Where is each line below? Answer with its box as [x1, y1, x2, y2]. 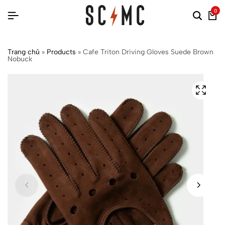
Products [47, 47, 76, 56]
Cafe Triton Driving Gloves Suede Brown [83, 47, 213, 56]
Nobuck [8, 54, 32, 63]
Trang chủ [8, 47, 40, 56]
